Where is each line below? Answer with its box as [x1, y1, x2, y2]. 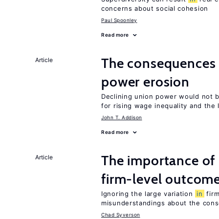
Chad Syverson [101, 212, 140, 218]
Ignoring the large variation [101, 190, 196, 197]
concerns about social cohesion [101, 4, 208, 12]
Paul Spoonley [101, 17, 137, 23]
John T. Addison [101, 114, 142, 120]
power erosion [101, 73, 190, 90]
